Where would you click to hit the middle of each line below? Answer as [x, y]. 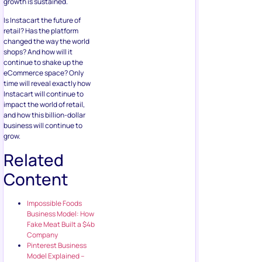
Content [36, 179]
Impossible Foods [54, 203]
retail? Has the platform [41, 31]
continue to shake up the [43, 63]
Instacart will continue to [44, 94]
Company [42, 235]
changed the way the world [46, 42]
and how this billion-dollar [44, 115]
